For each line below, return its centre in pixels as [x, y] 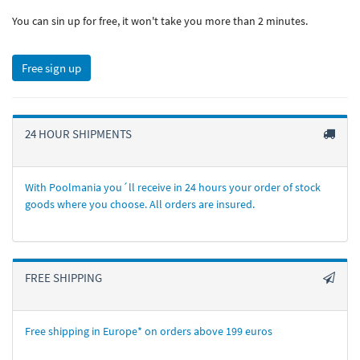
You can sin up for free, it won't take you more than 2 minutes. [160, 21]
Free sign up [51, 68]
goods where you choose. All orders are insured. [140, 204]
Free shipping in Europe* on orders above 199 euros [149, 331]
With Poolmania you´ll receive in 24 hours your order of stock [173, 187]
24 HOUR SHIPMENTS [78, 134]
